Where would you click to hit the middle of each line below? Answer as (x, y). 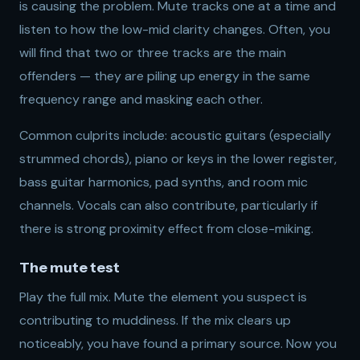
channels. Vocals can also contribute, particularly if (168, 205)
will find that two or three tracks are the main (153, 53)
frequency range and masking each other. (141, 99)
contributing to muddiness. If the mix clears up (155, 320)
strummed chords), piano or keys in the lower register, (178, 159)
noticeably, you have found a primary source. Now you (178, 344)
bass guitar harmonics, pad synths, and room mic (164, 182)
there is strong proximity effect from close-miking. (166, 229)
